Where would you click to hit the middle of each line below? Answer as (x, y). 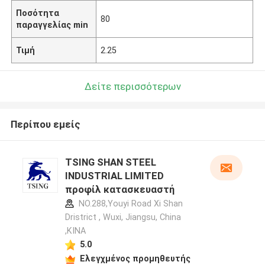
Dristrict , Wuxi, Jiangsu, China (123, 217)
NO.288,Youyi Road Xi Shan (129, 204)
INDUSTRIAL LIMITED (114, 176)
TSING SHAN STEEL (110, 162)
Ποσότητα (38, 13)
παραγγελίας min (52, 25)
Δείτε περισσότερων (132, 86)
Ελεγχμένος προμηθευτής (135, 258)
